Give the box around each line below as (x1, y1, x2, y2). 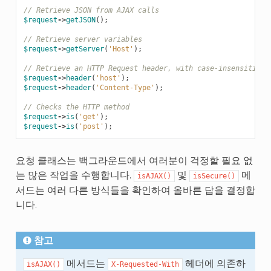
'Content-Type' (95, 83, 155, 92)
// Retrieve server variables (23, 34, 142, 44)
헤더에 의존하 (182, 257, 246, 269)
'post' (78, 122, 104, 131)
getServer (65, 44, 104, 53)
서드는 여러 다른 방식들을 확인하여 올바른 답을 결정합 (15, 184, 255, 196)
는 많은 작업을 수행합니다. (15, 169, 134, 181)
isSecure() (192, 171, 235, 180)
